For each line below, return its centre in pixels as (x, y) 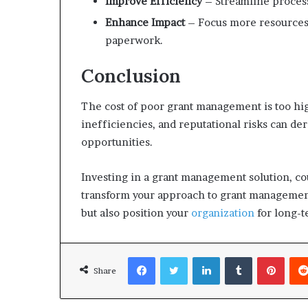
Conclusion (131, 75)
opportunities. (117, 142)
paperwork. (134, 40)
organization (223, 213)
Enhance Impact (145, 22)
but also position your (136, 213)
